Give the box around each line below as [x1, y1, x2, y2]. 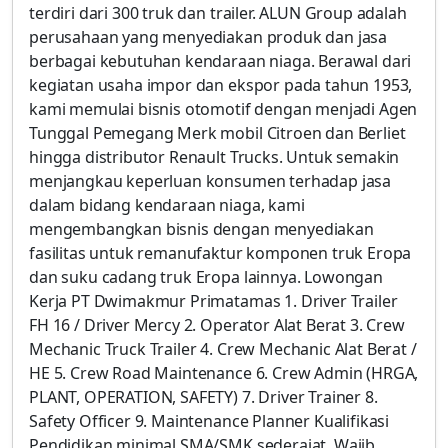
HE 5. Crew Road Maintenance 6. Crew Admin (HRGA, [29, 362, 419, 384]
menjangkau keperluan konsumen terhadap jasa [29, 170, 392, 192]
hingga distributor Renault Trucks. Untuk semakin [29, 146, 400, 168]
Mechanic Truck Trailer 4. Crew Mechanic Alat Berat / [29, 338, 417, 360]
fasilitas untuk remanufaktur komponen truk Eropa [29, 242, 412, 264]
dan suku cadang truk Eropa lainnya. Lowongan [29, 266, 383, 288]
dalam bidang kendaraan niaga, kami [29, 194, 305, 216]
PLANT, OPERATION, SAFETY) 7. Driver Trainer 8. [29, 386, 378, 408]
